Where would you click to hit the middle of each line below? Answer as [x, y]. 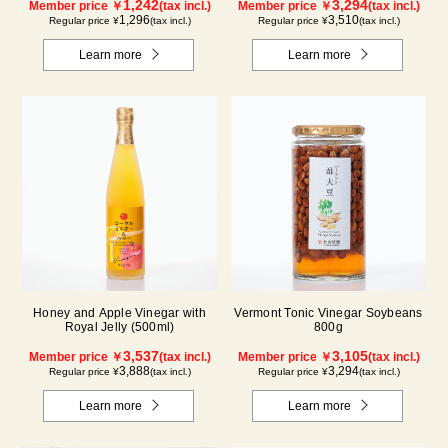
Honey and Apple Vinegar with [119, 312]
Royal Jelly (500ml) [119, 326]
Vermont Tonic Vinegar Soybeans [328, 312]
